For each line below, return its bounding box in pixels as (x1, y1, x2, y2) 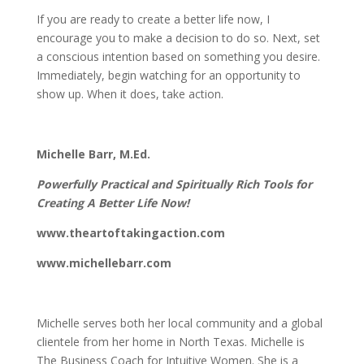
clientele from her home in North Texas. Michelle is (36, 334, 305, 349)
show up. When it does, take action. (36, 86, 223, 102)
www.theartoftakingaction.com (36, 225, 225, 240)
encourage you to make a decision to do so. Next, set (36, 30, 320, 45)
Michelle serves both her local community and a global (36, 315, 323, 331)
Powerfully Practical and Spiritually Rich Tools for (36, 176, 312, 192)
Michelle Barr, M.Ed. (36, 146, 150, 162)
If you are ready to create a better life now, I (36, 11, 270, 27)
